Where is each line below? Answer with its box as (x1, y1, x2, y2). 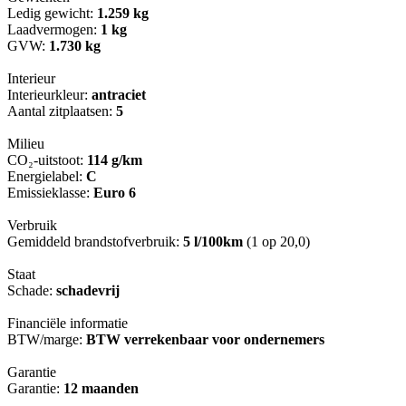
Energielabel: (7, 169, 86, 185)
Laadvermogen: (7, 22, 101, 38)
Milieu (7, 136, 44, 152)
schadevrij (56, 283, 120, 299)
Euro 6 (93, 185, 136, 201)
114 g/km (87, 152, 142, 169)
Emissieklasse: (7, 185, 93, 201)
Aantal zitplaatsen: (7, 103, 116, 120)
